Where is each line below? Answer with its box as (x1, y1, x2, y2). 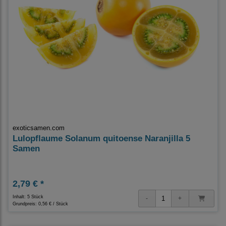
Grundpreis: (13, 201, 38, 206)
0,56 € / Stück (38, 201, 68, 206)
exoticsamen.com (13, 124, 65, 132)
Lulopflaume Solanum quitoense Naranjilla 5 (13, 133, 190, 143)
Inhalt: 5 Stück (13, 194, 43, 199)
